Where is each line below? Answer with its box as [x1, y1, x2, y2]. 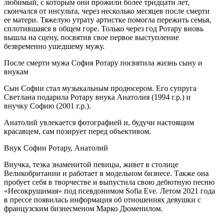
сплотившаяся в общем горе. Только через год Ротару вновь [4, 24, 203, 33]
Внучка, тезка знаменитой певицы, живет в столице [4, 160, 178, 169]
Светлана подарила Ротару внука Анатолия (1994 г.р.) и [4, 93, 191, 102]
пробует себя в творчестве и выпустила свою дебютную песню [4, 178, 215, 187]
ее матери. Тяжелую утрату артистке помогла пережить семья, [4, 16, 211, 24]
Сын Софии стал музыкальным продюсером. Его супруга [4, 84, 197, 93]
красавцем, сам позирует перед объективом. [4, 127, 151, 136]
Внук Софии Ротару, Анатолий [4, 144, 108, 153]
